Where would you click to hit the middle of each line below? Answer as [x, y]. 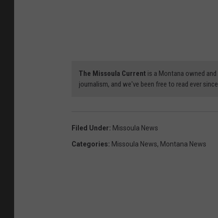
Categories [90, 144]
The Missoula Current [112, 74]
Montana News [183, 144]
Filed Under [90, 128]
